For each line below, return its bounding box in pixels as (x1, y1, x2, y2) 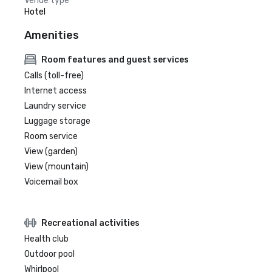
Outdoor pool (24, 249, 75, 259)
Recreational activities (41, 217, 140, 228)
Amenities (24, 29, 79, 42)
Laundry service (24, 101, 86, 111)
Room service (24, 131, 78, 141)
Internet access (24, 86, 87, 96)
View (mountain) (24, 161, 89, 172)
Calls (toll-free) (24, 70, 84, 81)
